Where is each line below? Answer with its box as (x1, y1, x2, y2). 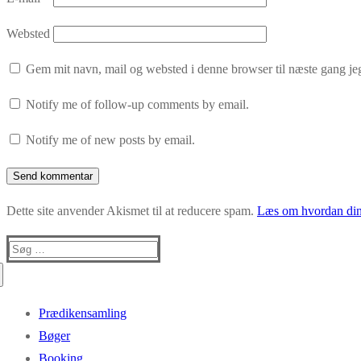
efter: (8, 263, 34, 277)
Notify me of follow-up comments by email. (26, 97, 249, 111)
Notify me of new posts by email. (26, 132, 195, 147)
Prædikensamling (39, 305, 127, 320)
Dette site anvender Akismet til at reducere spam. (6, 203, 257, 218)
